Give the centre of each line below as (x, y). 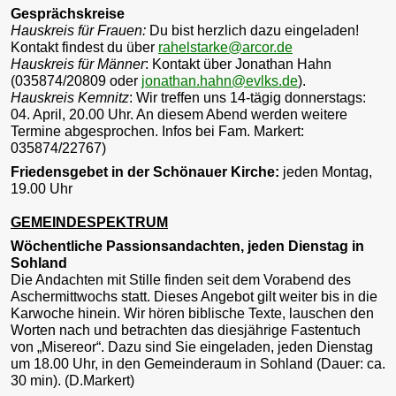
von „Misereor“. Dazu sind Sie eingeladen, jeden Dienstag (192, 346)
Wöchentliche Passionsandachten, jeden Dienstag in (187, 246)
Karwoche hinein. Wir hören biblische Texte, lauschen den (192, 313)
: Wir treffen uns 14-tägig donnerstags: (247, 98)
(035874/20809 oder (76, 81)
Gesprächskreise (68, 14)
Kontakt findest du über (84, 47)
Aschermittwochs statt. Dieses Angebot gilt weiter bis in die (194, 296)
